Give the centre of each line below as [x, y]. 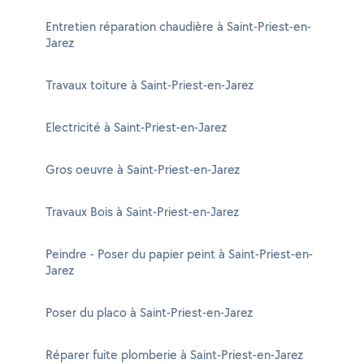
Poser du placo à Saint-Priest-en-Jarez [149, 312]
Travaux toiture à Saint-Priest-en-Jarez [149, 85]
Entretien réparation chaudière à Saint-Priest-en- [178, 26]
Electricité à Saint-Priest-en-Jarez [136, 127]
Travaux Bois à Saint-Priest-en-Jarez [142, 212]
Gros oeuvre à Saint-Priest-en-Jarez [143, 169]
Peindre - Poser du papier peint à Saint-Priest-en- [179, 254]
